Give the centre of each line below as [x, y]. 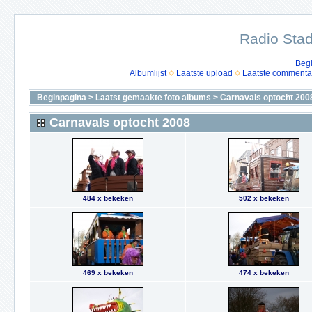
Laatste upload [204, 73]
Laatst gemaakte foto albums [153, 97]
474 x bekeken [264, 273]
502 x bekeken [264, 198]
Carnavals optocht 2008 [120, 123]
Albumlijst [148, 73]
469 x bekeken [108, 273]
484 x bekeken [108, 198]
